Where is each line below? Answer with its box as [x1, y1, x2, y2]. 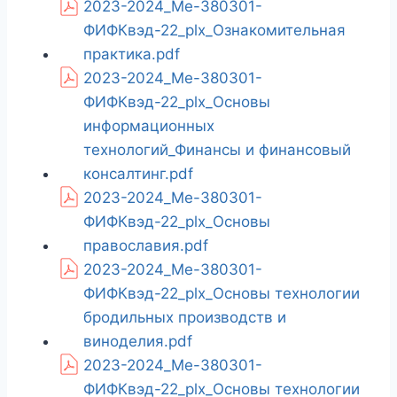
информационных [83, 117, 214, 136]
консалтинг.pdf [83, 165, 193, 183]
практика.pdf [83, 45, 180, 64]
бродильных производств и [83, 308, 286, 327]
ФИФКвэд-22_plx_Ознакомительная [83, 21, 346, 40]
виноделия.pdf [83, 332, 192, 351]
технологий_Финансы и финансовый [83, 141, 351, 160]
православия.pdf [83, 237, 208, 255]
